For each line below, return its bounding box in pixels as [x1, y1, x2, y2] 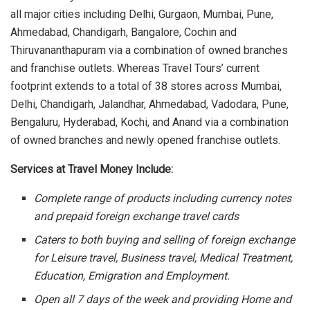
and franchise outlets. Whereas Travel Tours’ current [10, 61, 259, 75]
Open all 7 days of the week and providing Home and [34, 292, 292, 306]
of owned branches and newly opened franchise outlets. [10, 133, 280, 147]
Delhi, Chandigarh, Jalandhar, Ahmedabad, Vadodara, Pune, [10, 97, 289, 111]
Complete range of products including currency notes [34, 191, 292, 205]
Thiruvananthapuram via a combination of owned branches [10, 43, 288, 57]
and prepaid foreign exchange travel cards [34, 209, 239, 223]
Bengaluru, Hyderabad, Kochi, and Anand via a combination [10, 115, 289, 129]
